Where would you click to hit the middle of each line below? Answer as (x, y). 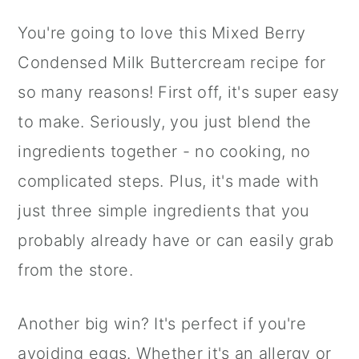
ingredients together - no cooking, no (164, 152)
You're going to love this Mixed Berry (162, 33)
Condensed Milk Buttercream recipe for (172, 63)
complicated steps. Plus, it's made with (169, 182)
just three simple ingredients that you (164, 211)
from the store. (75, 270)
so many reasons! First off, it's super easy (179, 93)
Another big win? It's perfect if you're (162, 324)
